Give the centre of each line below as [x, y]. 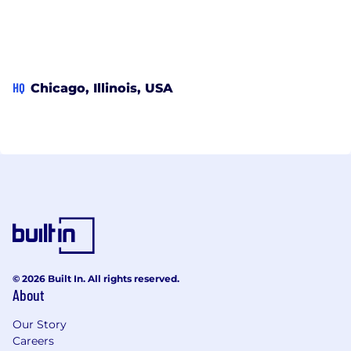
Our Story [40, 324]
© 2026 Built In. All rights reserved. [96, 278]
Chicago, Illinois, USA [102, 88]
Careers [33, 340]
